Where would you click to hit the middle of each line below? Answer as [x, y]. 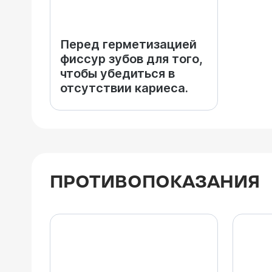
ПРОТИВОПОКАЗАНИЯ [155, 182]
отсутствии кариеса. [124, 88]
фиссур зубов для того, [131, 59]
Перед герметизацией [128, 44]
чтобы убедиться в [117, 73]
